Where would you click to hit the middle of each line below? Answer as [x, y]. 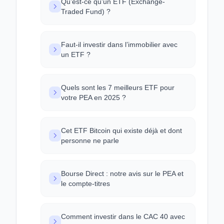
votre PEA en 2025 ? [93, 97]
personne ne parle [90, 140]
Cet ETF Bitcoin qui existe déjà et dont [121, 130]
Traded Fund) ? [86, 11]
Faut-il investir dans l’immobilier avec [119, 44]
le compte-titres [85, 183]
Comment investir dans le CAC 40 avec [123, 216]
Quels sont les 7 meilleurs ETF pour [118, 87]
